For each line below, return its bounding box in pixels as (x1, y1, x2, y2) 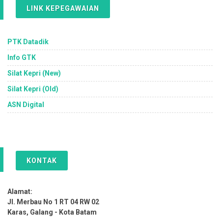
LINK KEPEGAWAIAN (27, 4, 99, 12)
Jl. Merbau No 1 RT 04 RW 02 (7, 198, 99, 206)
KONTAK (27, 157, 57, 165)
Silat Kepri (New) (7, 69, 61, 77)
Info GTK (7, 54, 36, 61)
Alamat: (7, 188, 32, 195)
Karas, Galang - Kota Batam (7, 208, 97, 216)
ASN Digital (7, 101, 44, 109)
